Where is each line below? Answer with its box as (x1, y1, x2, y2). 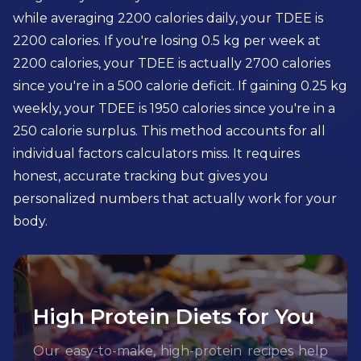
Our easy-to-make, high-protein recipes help (33, 343, 328, 359)
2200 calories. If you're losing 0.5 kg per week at (13, 33, 321, 48)
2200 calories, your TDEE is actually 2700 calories (13, 56, 330, 71)
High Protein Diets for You (33, 304, 314, 330)
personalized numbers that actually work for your (13, 191, 337, 206)
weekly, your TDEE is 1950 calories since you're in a (13, 101, 335, 116)
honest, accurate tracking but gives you (13, 168, 268, 184)
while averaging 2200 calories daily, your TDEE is (13, 10, 323, 26)
